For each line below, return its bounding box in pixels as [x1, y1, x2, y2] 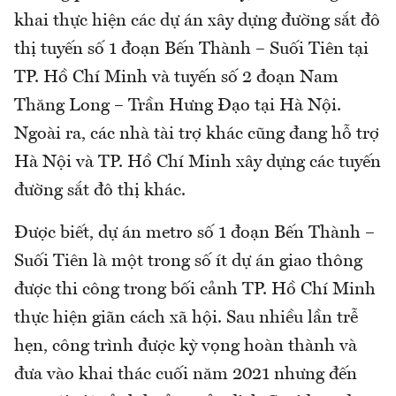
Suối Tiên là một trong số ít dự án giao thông [14, 252, 362, 270]
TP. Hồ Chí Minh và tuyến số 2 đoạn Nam [14, 68, 339, 87]
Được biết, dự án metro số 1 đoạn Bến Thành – [14, 224, 375, 242]
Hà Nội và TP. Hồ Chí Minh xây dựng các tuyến [14, 153, 381, 171]
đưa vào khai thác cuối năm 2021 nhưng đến [14, 365, 357, 384]
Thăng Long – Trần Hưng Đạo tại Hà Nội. [14, 96, 341, 115]
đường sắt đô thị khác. [14, 181, 186, 200]
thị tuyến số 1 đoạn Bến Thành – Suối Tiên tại [14, 40, 369, 58]
